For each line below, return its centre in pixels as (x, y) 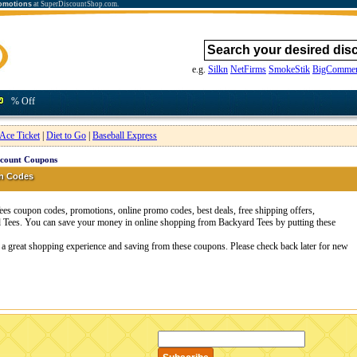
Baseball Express (125, 135)
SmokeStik (289, 69)
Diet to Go (66, 135)
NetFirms (248, 69)
